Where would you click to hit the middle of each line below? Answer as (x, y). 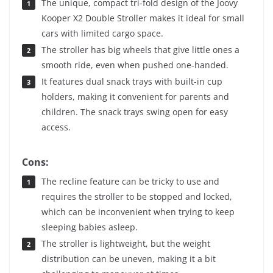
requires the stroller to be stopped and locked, (137, 197)
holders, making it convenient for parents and (135, 97)
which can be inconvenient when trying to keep (138, 212)
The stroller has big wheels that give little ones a (140, 50)
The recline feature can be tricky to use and (130, 182)
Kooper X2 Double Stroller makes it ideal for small (143, 18)
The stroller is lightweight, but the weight (126, 244)
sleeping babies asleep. (90, 227)
